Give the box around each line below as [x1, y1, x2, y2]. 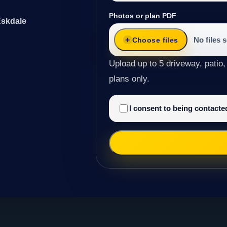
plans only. [109, 73, 150, 84]
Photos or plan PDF [109, 12, 177, 20]
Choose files [132, 35, 178, 44]
